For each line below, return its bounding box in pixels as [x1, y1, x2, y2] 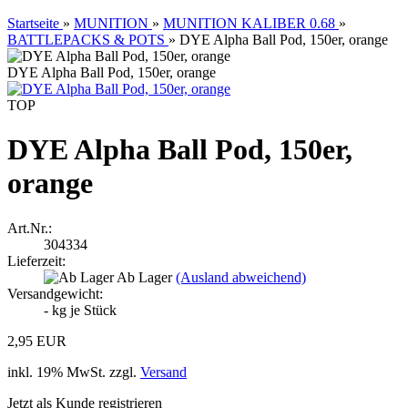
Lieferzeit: [7, 252, 66, 269]
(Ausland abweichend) [176, 269, 306, 285]
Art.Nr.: [7, 219, 52, 236]
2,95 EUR [7, 332, 66, 349]
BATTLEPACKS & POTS [7, 32, 165, 47]
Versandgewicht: [7, 285, 103, 301]
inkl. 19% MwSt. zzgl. [7, 363, 140, 380]
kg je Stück [48, 301, 117, 318]
